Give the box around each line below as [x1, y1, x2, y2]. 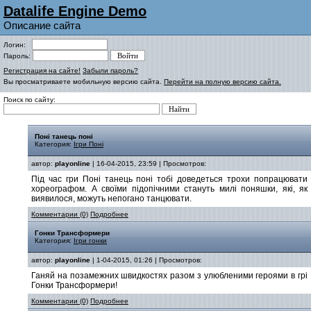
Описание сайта [3, 19, 81, 31]
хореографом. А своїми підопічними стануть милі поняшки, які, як [31, 184, 308, 194]
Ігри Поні [74, 140, 103, 148]
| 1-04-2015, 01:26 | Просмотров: [90, 256, 202, 264]
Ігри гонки [74, 237, 107, 244]
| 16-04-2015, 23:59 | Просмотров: [90, 160, 206, 167]
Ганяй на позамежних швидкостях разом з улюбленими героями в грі [31, 271, 308, 280]
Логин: [3, 41, 32, 49]
